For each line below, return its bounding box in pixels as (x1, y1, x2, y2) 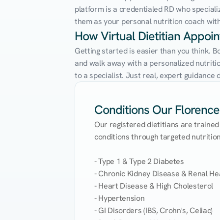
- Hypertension (94, 193, 145, 203)
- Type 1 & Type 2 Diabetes (94, 156, 184, 166)
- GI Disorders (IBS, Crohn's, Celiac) (94, 205, 213, 216)
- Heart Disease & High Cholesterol (94, 181, 214, 191)
